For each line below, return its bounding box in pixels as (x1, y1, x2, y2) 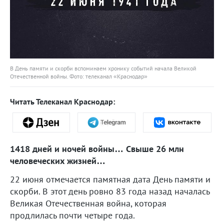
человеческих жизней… (10, 154, 105, 166)
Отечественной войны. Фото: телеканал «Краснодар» (10, 72, 147, 80)
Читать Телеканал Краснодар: (10, 96, 115, 106)
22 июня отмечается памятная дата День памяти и (10, 173, 210, 185)
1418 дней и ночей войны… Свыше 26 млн (10, 142, 184, 154)
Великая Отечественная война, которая (10, 197, 166, 209)
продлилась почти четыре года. (10, 209, 135, 221)
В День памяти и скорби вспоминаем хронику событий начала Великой (10, 64, 196, 72)
